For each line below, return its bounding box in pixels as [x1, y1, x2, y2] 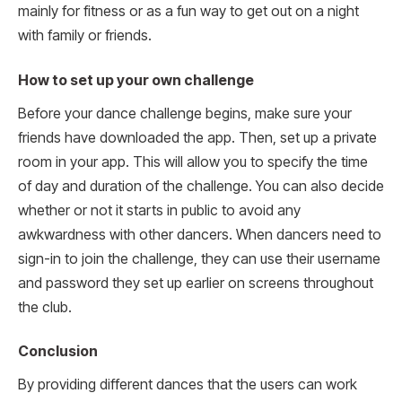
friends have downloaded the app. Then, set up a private [18, 128, 377, 146]
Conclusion [18, 343, 98, 361]
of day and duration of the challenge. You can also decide [18, 177, 384, 195]
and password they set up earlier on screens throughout [18, 274, 373, 292]
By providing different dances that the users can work [18, 376, 357, 394]
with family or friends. [18, 27, 152, 45]
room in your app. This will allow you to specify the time [18, 153, 368, 170]
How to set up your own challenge [18, 71, 254, 89]
